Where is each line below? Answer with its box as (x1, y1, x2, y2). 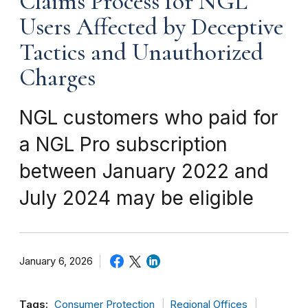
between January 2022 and (19, 159, 269, 183)
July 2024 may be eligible (19, 186, 254, 210)
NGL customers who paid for (19, 105, 278, 129)
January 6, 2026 (19, 254, 93, 267)
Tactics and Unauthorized (19, 37, 263, 67)
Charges (19, 63, 96, 92)
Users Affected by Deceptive (19, 12, 283, 41)
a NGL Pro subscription (19, 132, 228, 156)
